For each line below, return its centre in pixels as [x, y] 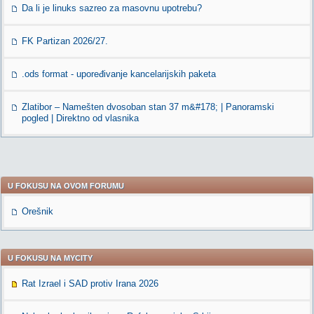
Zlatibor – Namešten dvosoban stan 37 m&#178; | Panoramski [148, 107]
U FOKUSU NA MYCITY [50, 258]
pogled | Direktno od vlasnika [80, 118]
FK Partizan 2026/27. [65, 41]
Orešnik [37, 211]
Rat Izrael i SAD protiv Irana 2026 [90, 284]
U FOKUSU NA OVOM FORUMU [66, 186]
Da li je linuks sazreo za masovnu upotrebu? [112, 8]
